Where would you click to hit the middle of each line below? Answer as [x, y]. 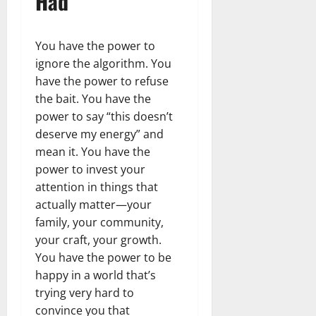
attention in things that [97, 187]
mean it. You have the [93, 151]
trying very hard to [85, 292]
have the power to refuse [102, 81]
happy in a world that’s [96, 275]
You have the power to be [103, 257]
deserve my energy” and [99, 134]
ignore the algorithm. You [103, 63]
